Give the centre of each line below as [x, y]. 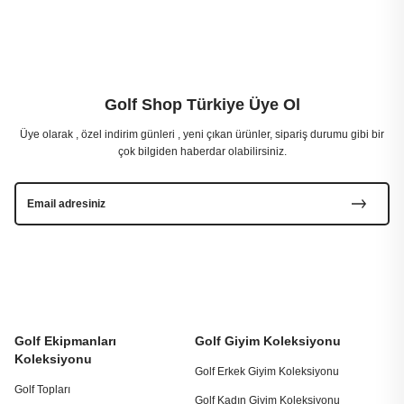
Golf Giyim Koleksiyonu [267, 341]
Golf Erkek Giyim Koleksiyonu [266, 372]
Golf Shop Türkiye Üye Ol [202, 105]
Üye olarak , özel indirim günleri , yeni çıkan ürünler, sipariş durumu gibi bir [202, 134]
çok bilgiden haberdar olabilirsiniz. [202, 151]
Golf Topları [42, 390]
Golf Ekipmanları [65, 341]
